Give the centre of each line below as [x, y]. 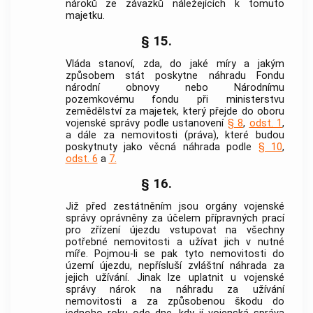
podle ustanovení [184, 123]
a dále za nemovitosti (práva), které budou [175, 135]
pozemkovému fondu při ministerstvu [175, 99]
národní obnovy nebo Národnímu [175, 87]
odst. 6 [81, 159]
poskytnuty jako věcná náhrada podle [162, 147]
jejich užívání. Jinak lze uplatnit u [154, 278]
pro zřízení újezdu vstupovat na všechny [175, 231]
